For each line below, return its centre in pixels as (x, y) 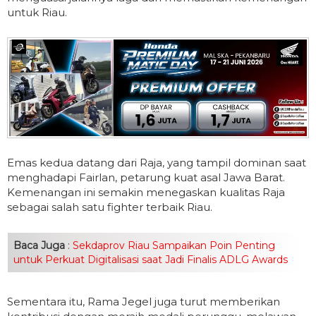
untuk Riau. (37, 13)
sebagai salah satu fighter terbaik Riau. (110, 207)
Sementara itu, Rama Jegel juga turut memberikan (144, 301)
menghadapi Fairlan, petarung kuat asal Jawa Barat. (146, 177)
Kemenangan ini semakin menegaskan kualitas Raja (146, 192)
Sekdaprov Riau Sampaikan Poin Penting (172, 245)
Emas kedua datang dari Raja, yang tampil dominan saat (157, 162)
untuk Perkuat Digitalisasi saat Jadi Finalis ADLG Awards (151, 259)
